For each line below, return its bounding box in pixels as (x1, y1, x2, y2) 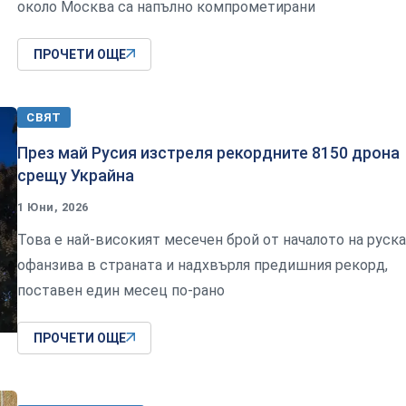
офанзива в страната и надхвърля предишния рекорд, (17, 256, 388, 274)
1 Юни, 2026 (17, 199, 89, 214)
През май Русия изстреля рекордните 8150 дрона (17, 142, 400, 162)
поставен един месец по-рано (17, 281, 225, 299)
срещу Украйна (17, 165, 134, 185)
